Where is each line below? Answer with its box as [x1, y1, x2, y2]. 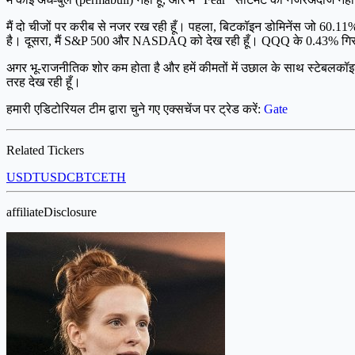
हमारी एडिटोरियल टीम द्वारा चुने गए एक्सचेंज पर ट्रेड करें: [6, 102, 264, 116]
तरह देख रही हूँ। [6, 75, 81, 89]
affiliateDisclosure [6, 205, 97, 219]
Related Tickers [6, 143, 84, 157]
